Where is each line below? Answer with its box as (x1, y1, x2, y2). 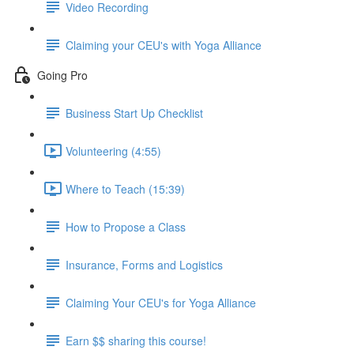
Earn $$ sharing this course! (66, 332, 206, 348)
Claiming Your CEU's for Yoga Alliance (66, 294, 256, 311)
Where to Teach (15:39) (66, 180, 185, 197)
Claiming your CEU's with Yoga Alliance (66, 36, 262, 53)
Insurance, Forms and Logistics (66, 256, 223, 273)
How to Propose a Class (66, 218, 186, 235)
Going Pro (37, 66, 88, 83)
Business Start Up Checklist (66, 104, 203, 121)
